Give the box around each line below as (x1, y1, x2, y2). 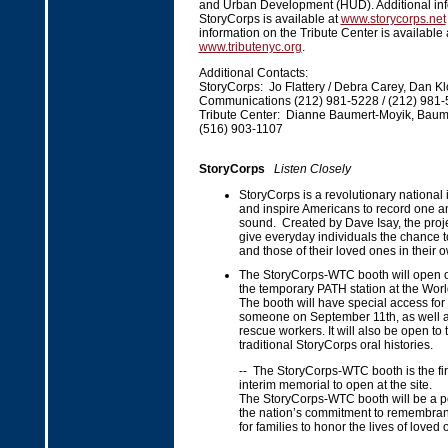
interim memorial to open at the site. (238, 378, 435, 392)
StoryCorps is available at (198, 12, 341, 26)
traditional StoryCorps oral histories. (238, 338, 433, 352)
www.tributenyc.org (198, 40, 302, 54)
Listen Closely (273, 162, 351, 176)
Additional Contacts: (198, 66, 308, 80)
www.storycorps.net (340, 12, 446, 26)
